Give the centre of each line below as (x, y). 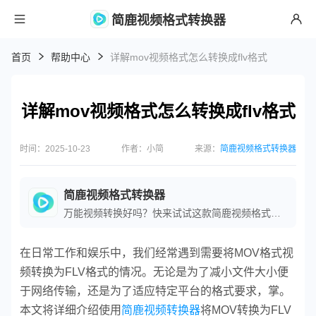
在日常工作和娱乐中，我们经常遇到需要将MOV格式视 (157, 253)
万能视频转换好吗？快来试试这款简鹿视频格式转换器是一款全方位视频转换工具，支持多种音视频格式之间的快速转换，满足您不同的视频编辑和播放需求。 (276, 213)
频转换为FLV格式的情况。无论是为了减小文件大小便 (154, 272)
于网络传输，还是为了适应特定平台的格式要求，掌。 (155, 291)
